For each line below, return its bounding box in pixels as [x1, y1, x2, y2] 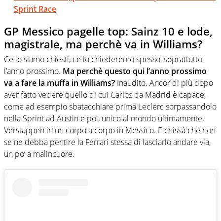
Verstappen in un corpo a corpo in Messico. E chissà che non [4, 124, 216, 136]
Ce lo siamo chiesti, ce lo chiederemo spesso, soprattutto [4, 53, 202, 65]
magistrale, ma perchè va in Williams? [4, 37, 202, 52]
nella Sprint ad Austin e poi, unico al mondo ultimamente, [4, 112, 204, 124]
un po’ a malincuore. [4, 148, 74, 159]
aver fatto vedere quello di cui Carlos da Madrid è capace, [4, 89, 206, 100]
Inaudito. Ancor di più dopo [115, 77, 213, 88]
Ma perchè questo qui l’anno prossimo [63, 65, 207, 76]
